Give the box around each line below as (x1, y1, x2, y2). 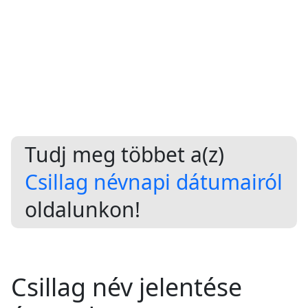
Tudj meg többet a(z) (25, 140, 224, 169)
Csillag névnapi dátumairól (25, 168, 283, 197)
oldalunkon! (25, 195, 140, 224)
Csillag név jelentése (11, 270, 242, 304)
